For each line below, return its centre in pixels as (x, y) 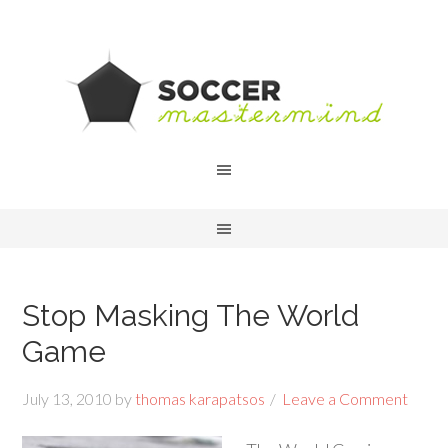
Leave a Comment (345, 398)
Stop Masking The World (191, 315)
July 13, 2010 (67, 398)
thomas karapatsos (200, 398)
